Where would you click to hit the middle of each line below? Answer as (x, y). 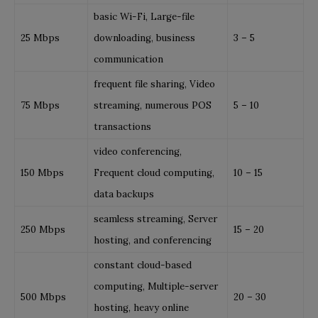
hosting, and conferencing (153, 240)
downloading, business (144, 38)
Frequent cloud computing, (155, 172)
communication (128, 59)
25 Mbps (40, 38)
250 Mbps (43, 229)
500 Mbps (43, 297)
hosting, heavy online (141, 307)
